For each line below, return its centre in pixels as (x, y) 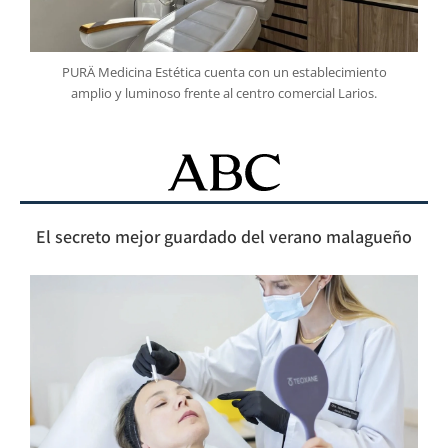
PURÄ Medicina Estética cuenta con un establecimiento (224, 72)
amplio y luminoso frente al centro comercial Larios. (224, 93)
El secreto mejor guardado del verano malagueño (224, 239)
